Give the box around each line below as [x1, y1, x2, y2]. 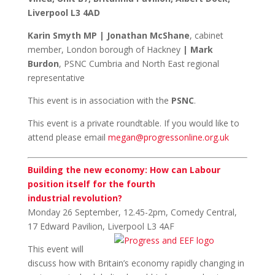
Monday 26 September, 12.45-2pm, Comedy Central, [27, 206, 237, 218]
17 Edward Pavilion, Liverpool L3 [27, 220, 159, 232]
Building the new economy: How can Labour [27, 164, 220, 176]
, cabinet [189, 29, 223, 41]
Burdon [27, 58, 59, 69]
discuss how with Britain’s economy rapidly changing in [27, 257, 244, 269]
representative [27, 72, 85, 83]
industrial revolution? [27, 192, 122, 204]
